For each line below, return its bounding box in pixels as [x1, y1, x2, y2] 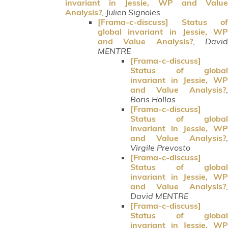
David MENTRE [130, 190, 188, 201]
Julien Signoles [106, 7, 160, 17]
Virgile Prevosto [130, 142, 190, 153]
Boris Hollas [130, 94, 176, 104]
